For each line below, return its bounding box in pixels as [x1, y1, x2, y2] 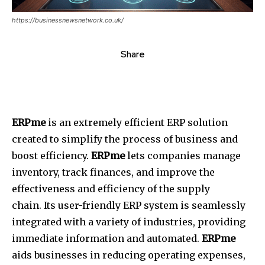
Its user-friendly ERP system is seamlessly [44, 199, 245, 212]
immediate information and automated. [12, 232, 199, 245]
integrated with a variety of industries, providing [12, 216, 245, 228]
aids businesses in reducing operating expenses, [12, 249, 245, 261]
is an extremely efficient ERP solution [46, 117, 228, 129]
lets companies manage [125, 150, 241, 162]
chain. [12, 199, 41, 212]
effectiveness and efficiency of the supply [12, 183, 210, 195]
